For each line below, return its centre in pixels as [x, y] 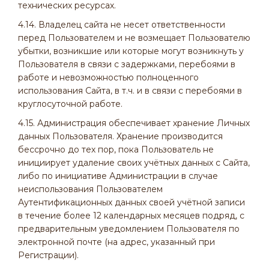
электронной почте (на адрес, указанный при [116, 242]
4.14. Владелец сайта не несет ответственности [122, 25]
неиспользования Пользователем [90, 189]
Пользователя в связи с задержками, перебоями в [127, 64]
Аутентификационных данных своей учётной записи [131, 202]
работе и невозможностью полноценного [108, 77]
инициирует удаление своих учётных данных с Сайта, [134, 163]
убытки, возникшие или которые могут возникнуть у [131, 51]
